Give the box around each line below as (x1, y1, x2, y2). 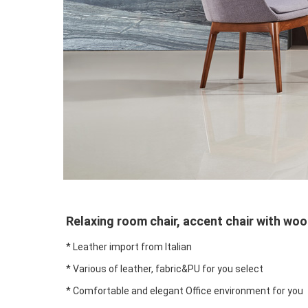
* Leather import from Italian (66, 241, 192, 253)
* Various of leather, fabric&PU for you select (66, 263, 263, 275)
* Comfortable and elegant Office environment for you (66, 285, 303, 297)
